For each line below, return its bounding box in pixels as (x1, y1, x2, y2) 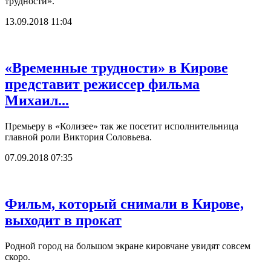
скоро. (5, 252, 30, 262)
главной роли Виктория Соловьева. (5, 132, 152, 143)
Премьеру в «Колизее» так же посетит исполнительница (5, 121, 238, 132)
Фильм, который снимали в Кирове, (5, 196, 244, 212)
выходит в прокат (5, 212, 122, 229)
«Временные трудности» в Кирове (5, 60, 228, 76)
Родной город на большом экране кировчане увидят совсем (5, 241, 250, 251)
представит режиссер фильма (5, 76, 200, 93)
